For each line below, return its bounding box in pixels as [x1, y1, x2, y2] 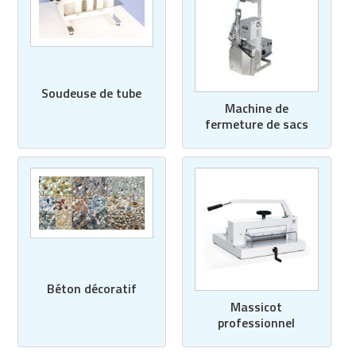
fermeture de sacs [204, 114, 308, 133]
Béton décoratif [46, 279, 137, 299]
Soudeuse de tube [41, 83, 142, 103]
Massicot [230, 297, 283, 317]
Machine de [224, 98, 288, 118]
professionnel [218, 313, 296, 333]
